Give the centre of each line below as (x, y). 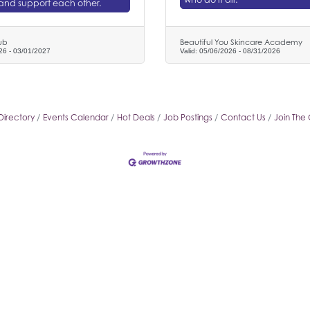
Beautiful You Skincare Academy (241, 43)
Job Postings (188, 118)
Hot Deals (136, 118)
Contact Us (243, 118)
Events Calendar (75, 118)
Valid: (190, 51)
